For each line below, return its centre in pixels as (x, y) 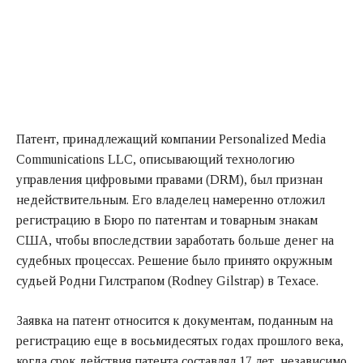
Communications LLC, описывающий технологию (156, 159)
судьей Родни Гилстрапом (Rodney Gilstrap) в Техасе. (167, 280)
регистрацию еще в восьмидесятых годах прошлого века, (180, 340)
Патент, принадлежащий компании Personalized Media (171, 139)
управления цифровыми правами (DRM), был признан (169, 179)
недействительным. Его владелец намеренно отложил (171, 199)
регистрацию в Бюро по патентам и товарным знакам (167, 220)
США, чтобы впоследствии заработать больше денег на (175, 240)
